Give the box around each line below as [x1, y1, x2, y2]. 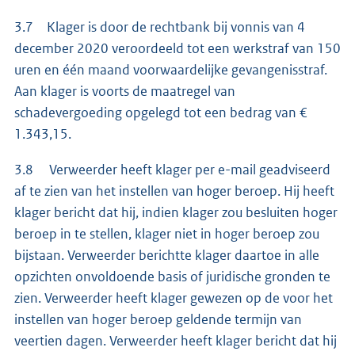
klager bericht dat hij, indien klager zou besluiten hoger [14, 204, 338, 222]
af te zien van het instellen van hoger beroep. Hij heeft [14, 182, 334, 200]
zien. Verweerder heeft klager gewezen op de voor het [14, 289, 333, 307]
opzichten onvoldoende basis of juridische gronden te [14, 268, 330, 286]
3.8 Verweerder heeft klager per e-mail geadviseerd [14, 161, 330, 179]
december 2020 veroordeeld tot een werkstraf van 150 [14, 40, 341, 58]
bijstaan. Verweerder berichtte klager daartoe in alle [14, 246, 319, 265]
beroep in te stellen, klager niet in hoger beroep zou [14, 225, 319, 243]
